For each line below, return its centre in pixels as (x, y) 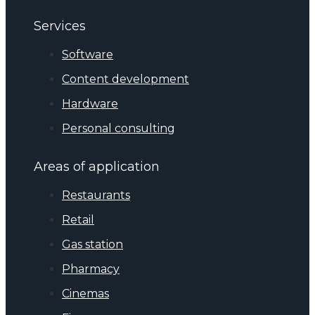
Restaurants (96, 195)
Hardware (90, 104)
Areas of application (97, 167)
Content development (126, 79)
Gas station (92, 245)
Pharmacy (91, 269)
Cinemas (85, 294)
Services (60, 26)
